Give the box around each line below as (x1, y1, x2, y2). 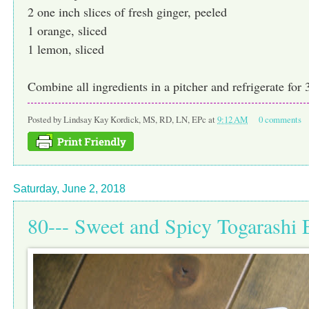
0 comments (258, 113, 301, 126)
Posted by (28, 113, 63, 126)
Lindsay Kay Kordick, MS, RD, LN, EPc (63, 113, 206, 126)
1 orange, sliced (28, 21, 107, 39)
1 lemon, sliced (28, 40, 104, 57)
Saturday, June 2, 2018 (13, 183, 126, 195)
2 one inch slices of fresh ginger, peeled (28, 3, 227, 20)
